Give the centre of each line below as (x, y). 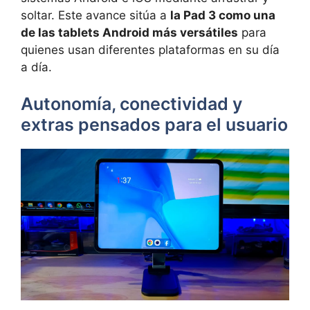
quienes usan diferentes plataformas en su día (150, 49)
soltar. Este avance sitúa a (95, 15)
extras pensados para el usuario (154, 125)
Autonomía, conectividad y (131, 104)
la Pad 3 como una (223, 15)
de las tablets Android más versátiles (129, 32)
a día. (36, 67)
